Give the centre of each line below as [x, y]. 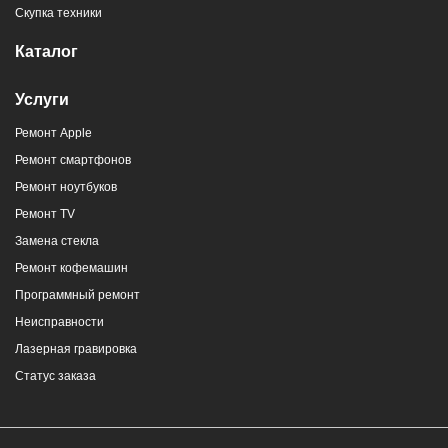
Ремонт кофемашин [71, 268]
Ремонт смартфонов [73, 160]
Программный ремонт [77, 295]
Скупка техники [58, 13]
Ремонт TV [45, 214]
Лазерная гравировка [76, 349]
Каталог [46, 52]
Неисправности [59, 322]
